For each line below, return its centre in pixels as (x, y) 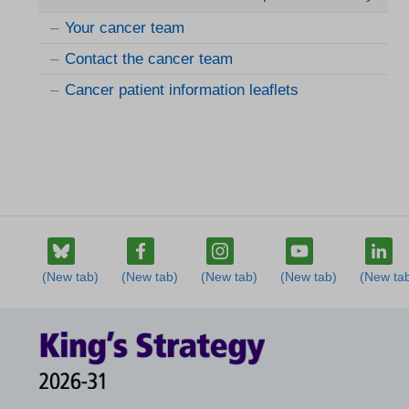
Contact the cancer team (149, 59)
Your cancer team (125, 28)
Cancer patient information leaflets (182, 90)
